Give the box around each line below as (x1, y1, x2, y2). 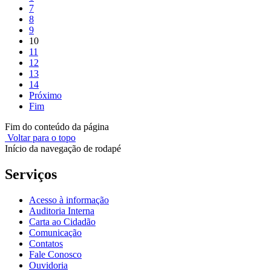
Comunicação (29, 227, 82, 238)
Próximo (29, 90, 62, 100)
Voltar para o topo (5, 132, 76, 143)
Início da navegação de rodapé (5, 143, 121, 154)
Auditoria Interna (29, 205, 94, 216)
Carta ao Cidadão (29, 216, 96, 227)
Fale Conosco (29, 249, 82, 260)
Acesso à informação (29, 194, 109, 205)
